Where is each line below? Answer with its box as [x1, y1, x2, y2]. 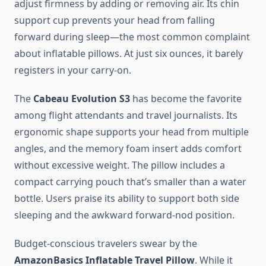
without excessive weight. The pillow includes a [14, 159, 225, 172]
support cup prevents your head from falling [14, 14, 215, 27]
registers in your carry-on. [14, 64, 131, 77]
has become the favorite [130, 92, 242, 106]
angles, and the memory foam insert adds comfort [14, 142, 242, 156]
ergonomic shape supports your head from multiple [14, 125, 249, 139]
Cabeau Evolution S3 [33, 92, 130, 106]
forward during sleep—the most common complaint [14, 30, 250, 44]
